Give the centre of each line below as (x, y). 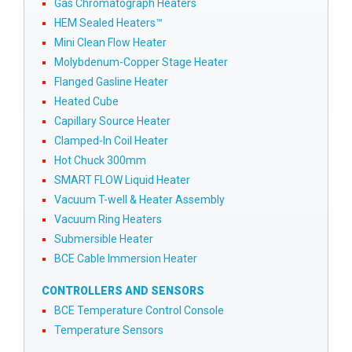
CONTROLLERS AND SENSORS (123, 291)
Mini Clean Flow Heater (110, 43)
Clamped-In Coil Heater (111, 141)
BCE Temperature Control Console (139, 311)
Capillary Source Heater (112, 121)
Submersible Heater (104, 239)
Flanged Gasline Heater (111, 82)
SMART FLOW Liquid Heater (122, 180)
